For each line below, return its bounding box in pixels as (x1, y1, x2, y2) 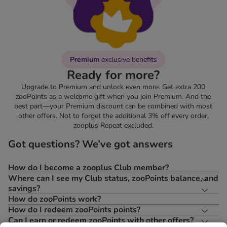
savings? (8, 183, 40, 195)
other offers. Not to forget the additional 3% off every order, (18, 111, 209, 121)
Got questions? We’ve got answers (8, 137, 173, 152)
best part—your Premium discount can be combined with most (14, 101, 213, 111)
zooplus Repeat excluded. (73, 121, 154, 131)
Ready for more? (67, 67, 160, 84)
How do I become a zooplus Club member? (8, 162, 169, 174)
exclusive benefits (99, 55, 157, 65)
